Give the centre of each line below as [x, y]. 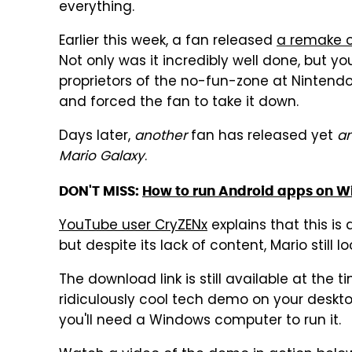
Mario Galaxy [102, 157]
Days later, [97, 137]
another [161, 137]
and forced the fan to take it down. [179, 103]
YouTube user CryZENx [133, 226]
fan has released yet [262, 137]
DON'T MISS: [101, 191]
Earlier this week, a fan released [168, 42]
